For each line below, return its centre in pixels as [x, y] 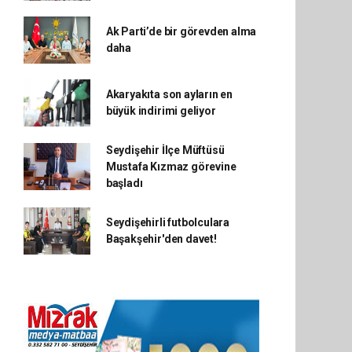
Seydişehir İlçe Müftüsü [165, 150]
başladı [124, 183]
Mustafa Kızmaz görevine [171, 166]
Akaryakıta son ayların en [169, 94]
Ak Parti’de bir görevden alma [181, 31]
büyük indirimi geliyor [161, 110]
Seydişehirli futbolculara [168, 222]
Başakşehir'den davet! [161, 238]
